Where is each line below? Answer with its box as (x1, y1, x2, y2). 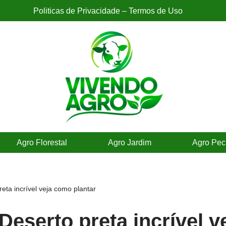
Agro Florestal (17, 138, 67, 147)
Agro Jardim (108, 138, 151, 147)
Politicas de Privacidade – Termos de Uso (33, 7, 183, 15)
